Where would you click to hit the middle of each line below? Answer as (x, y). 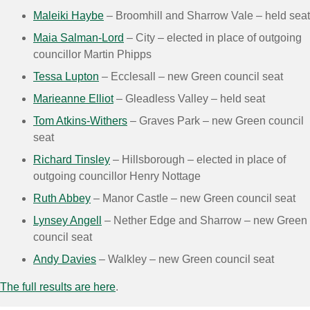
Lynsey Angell (67, 220)
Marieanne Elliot (73, 98)
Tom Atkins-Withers (80, 120)
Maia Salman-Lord (79, 37)
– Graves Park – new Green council (216, 120)
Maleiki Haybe (69, 15)
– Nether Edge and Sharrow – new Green (204, 220)
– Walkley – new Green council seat (185, 259)
